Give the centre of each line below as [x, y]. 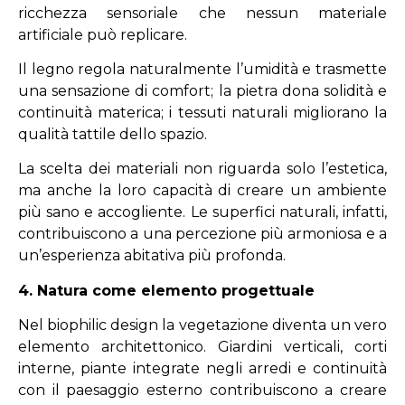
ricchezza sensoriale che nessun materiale [202, 13]
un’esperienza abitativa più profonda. [152, 256]
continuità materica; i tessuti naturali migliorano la [202, 113]
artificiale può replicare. [103, 34]
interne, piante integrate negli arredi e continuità [202, 369]
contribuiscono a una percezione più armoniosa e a [202, 234]
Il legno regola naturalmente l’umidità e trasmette [202, 70]
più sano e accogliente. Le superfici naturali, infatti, [202, 212]
